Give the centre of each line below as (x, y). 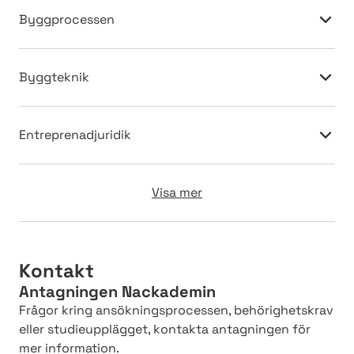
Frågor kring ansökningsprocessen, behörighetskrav (176, 310)
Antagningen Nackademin (117, 291)
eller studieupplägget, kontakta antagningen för (165, 329)
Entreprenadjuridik (75, 134)
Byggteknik (54, 77)
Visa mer (177, 192)
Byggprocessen (67, 19)
